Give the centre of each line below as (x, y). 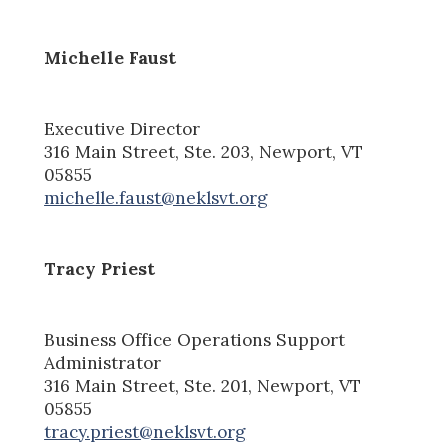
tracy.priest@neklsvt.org (145, 432)
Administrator (103, 363)
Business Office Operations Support (195, 340)
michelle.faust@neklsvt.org (156, 198)
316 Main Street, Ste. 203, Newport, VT (204, 152)
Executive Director (122, 129)
